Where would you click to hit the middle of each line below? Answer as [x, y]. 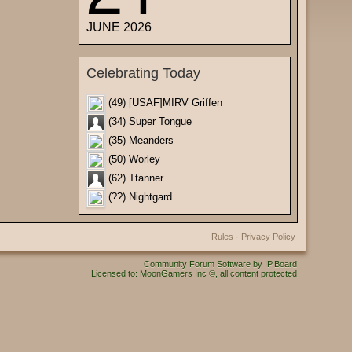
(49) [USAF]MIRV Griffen [164, 103]
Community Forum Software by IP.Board [220, 264]
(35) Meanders [139, 141]
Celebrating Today [143, 73]
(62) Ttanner [134, 178]
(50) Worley [133, 159]
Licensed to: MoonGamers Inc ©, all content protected [194, 273]
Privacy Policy [268, 236]
